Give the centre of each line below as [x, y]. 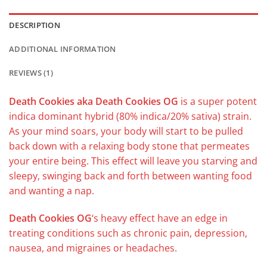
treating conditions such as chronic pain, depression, [128, 233]
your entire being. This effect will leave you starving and [133, 161]
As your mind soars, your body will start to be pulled [126, 131]
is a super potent [218, 101]
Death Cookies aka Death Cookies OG [94, 101]
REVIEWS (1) [31, 72]
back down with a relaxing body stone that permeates [129, 146]
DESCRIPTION [35, 25]
